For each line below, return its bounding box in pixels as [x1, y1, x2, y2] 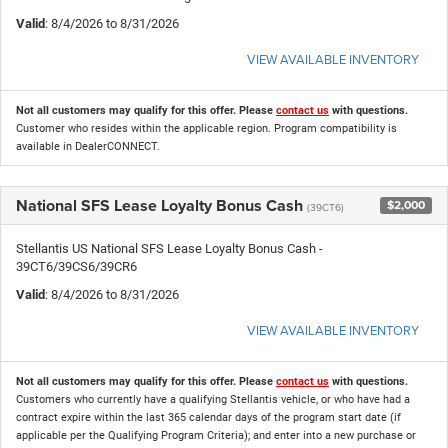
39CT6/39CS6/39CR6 [16, 258, 137, 274]
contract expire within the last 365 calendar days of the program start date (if [16, 410, 401, 424]
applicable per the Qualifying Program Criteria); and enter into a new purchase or [16, 428, 416, 442]
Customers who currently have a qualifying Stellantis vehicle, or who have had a [16, 392, 410, 406]
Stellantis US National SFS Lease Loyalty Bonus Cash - [16, 240, 323, 256]
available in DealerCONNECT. [16, 139, 160, 153]
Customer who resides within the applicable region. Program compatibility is [16, 121, 397, 135]
